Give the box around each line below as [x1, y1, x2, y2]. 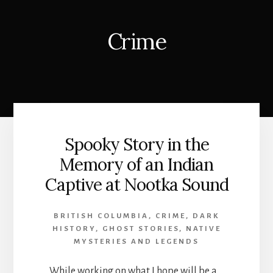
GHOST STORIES [102, 225, 179, 233]
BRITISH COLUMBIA [54, 212, 149, 221]
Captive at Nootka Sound [44, 174, 229, 196]
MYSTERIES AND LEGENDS [74, 238, 199, 246]
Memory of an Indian [60, 154, 213, 176]
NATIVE [185, 225, 221, 233]
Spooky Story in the [64, 133, 209, 156]
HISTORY [52, 225, 96, 233]
